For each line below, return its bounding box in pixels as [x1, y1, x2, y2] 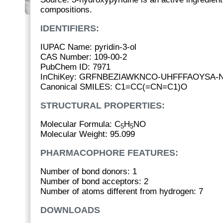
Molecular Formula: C [40, 119, 120, 129]
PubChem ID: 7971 [40, 62, 111, 72]
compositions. [40, 5, 92, 14]
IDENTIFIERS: [40, 23, 99, 33]
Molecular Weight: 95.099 [40, 129, 135, 139]
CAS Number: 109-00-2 [40, 52, 127, 62]
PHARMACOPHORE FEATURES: [40, 148, 178, 158]
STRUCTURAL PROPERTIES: [40, 101, 165, 111]
